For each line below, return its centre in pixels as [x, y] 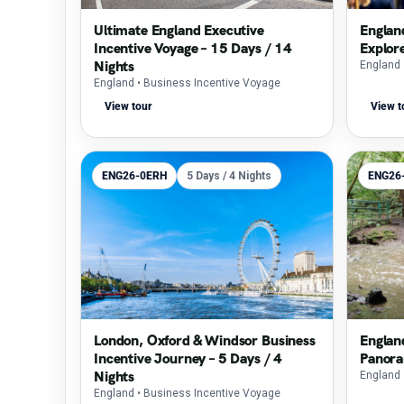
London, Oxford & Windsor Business [205, 340]
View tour [128, 106]
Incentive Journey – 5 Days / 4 [188, 358]
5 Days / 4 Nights [229, 176]
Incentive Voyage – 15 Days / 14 [193, 48]
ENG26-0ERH [134, 176]
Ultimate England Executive [179, 30]
